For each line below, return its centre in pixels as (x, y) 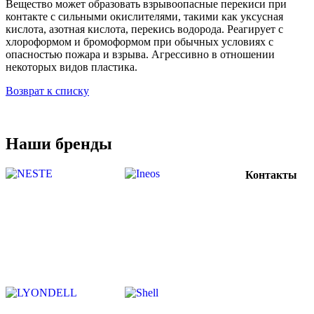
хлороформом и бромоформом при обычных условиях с (139, 41)
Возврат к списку (47, 90)
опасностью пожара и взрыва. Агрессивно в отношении (140, 54)
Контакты (271, 175)
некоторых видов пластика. (71, 67)
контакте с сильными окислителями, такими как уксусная (144, 16)
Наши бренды (59, 144)
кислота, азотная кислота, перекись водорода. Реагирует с (144, 29)
